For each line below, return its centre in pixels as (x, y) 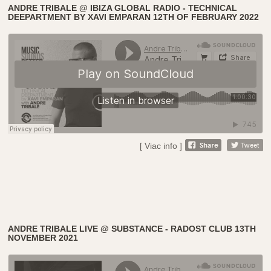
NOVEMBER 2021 (43, 237)
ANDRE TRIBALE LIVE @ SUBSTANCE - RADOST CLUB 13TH (132, 228)
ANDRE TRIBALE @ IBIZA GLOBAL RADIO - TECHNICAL (123, 8)
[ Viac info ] (161, 145)
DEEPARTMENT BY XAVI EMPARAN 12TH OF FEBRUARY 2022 (134, 17)
